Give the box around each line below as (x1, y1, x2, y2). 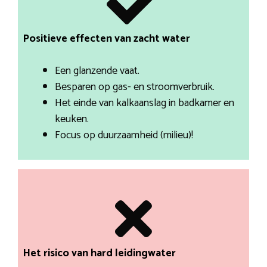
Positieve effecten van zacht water (22, 30, 190, 48)
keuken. (54, 110, 89, 129)
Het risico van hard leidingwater (22, 244, 176, 263)
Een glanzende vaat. (54, 62, 139, 80)
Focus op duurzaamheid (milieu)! (54, 126, 193, 145)
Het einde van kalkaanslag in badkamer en (54, 94, 234, 113)
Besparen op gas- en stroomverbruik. (54, 78, 215, 97)
